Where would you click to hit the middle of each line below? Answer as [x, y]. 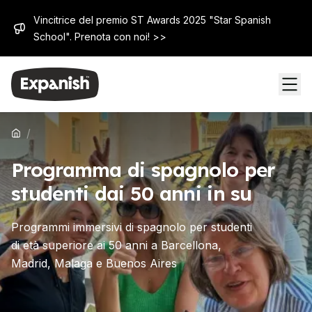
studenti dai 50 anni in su [132, 193]
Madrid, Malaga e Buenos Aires [94, 263]
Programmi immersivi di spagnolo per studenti [132, 227]
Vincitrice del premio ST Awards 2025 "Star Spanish [152, 20]
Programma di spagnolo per [143, 170]
